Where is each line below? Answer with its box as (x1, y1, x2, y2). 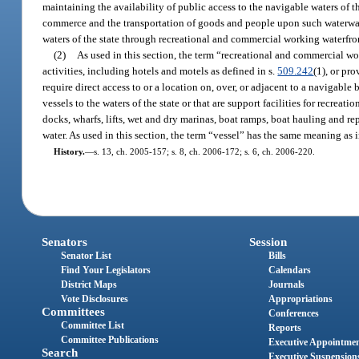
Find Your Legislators (61, 264, 151, 276)
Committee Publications (61, 334, 159, 346)
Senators (42, 236, 88, 249)
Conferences (268, 308, 319, 320)
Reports (268, 322, 301, 334)
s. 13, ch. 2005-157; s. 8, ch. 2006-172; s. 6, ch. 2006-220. (93, 146, 315, 156)
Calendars (268, 264, 311, 276)
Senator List (61, 250, 112, 262)
